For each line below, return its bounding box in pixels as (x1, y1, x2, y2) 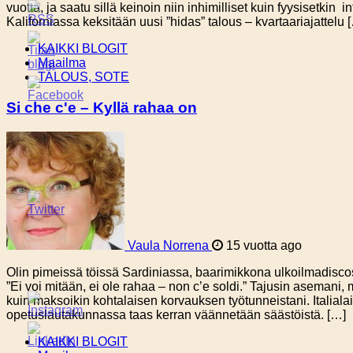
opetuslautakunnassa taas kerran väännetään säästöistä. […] (6, 307, 346, 321)
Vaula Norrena (128, 238, 209, 252)
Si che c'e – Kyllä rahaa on (6, 98, 197, 116)
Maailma (38, 56, 86, 70)
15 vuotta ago (223, 238, 302, 252)
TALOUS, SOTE (38, 70, 129, 84)
